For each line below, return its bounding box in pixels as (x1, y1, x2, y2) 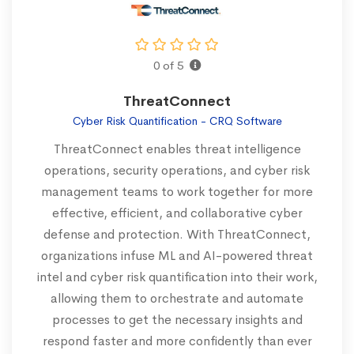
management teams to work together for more (41, 183, 313, 201)
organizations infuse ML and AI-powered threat (41, 247, 313, 265)
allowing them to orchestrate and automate (51, 290, 303, 307)
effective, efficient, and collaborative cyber (51, 205, 303, 222)
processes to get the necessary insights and (51, 311, 303, 329)
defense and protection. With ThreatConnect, (43, 226, 311, 243)
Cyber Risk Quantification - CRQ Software (72, 114, 282, 129)
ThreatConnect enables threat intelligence (53, 141, 301, 158)
